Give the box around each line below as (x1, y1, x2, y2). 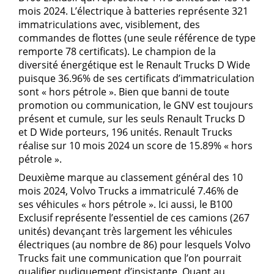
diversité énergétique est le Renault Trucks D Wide (18, 58, 250, 72)
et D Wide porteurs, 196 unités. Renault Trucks (18, 125, 232, 139)
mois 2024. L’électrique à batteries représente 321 (18, 4, 248, 18)
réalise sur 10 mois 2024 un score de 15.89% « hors (18, 139, 253, 152)
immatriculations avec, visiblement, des (18, 18, 200, 31)
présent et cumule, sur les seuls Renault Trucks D (18, 112, 245, 125)
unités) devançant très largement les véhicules (18, 224, 232, 238)
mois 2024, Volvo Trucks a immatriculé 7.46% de (18, 184, 239, 198)
